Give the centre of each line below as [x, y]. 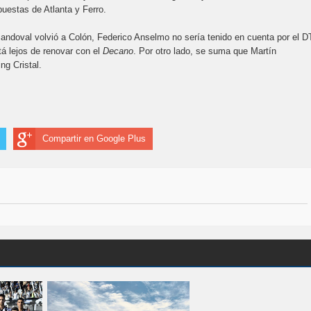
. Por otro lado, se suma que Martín [205, 51]
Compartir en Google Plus [94, 139]
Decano [118, 51]
